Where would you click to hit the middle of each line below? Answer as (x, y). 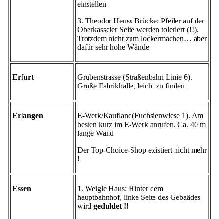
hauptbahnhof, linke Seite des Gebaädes (139, 197)
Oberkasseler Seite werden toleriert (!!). (138, 30)
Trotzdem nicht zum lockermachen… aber (142, 39)
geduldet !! (111, 206)
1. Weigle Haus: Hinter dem (120, 189)
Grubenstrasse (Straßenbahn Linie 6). (135, 77)
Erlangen (28, 116)
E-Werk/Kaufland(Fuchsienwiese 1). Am (140, 116)
